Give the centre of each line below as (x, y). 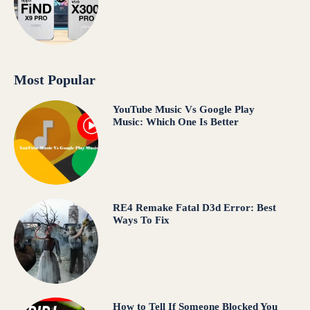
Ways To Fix (142, 220)
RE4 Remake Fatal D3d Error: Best (194, 208)
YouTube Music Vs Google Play (183, 109)
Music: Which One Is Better (175, 121)
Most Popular (55, 79)
